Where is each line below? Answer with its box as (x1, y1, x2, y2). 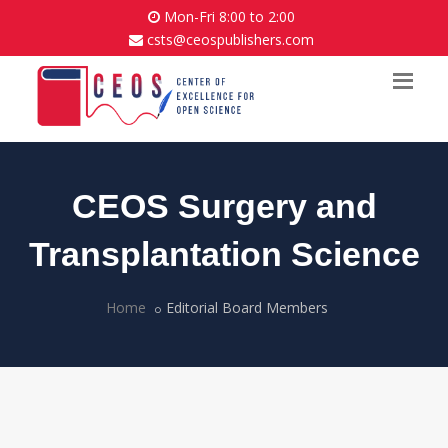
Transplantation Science (28, 235, 420, 273)
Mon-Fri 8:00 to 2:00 (160, 7, 295, 26)
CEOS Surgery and (71, 187, 377, 225)
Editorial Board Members (165, 298, 328, 317)
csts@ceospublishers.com (147, 30, 314, 49)
